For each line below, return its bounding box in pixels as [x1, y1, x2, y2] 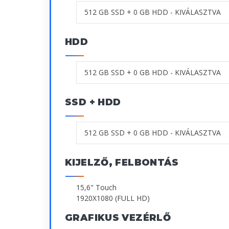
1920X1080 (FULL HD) [76, 193, 150, 203]
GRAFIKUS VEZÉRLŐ [65, 212, 171, 223]
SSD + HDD [65, 96, 121, 108]
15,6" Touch [76, 182, 117, 192]
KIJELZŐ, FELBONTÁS [65, 156, 179, 168]
